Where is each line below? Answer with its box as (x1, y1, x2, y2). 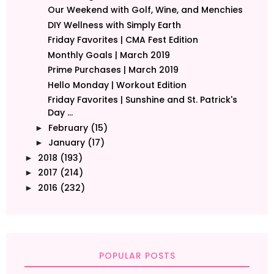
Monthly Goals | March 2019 (47, 48, 170, 61)
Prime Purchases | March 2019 (47, 64, 179, 76)
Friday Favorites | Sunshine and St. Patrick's (47, 94, 237, 106)
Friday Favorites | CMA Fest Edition (47, 34, 198, 46)
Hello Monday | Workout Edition (47, 78, 187, 91)
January (48, 136, 85, 149)
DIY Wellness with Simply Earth (47, 18, 181, 31)
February (48, 121, 88, 134)
